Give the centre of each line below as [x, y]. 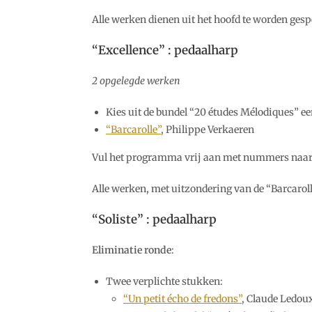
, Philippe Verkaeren [208, 130]
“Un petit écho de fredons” [182, 299]
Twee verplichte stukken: [164, 281]
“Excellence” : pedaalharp [165, 50]
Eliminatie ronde [132, 250]
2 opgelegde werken [136, 81]
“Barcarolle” [133, 130]
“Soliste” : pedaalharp [154, 219]
